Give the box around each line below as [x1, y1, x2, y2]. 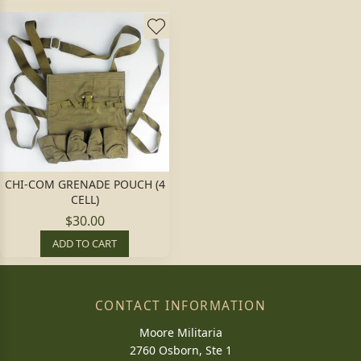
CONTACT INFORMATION [94, 297, 267, 314]
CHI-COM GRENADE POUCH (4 [4, 176, 165, 192]
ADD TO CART [52, 236, 117, 251]
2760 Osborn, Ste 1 [129, 342, 232, 358]
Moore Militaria [139, 325, 222, 340]
